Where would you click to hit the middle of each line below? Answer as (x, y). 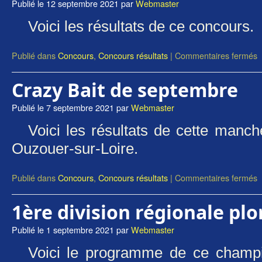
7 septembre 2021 (80, 107)
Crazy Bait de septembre (125, 90)
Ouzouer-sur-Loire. (79, 149)
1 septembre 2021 (80, 230)
